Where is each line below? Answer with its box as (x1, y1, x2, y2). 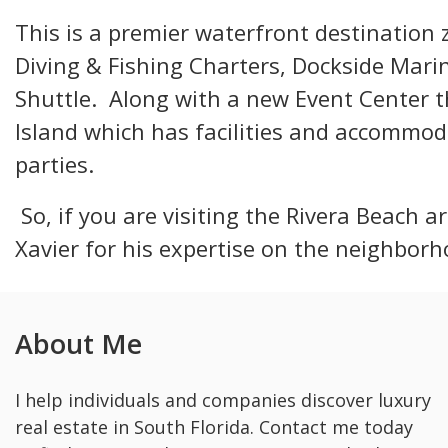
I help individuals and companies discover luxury (15, 387, 431, 412)
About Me (15, 324, 142, 362)
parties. (15, 148, 94, 179)
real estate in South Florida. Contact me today (15, 414, 413, 439)
